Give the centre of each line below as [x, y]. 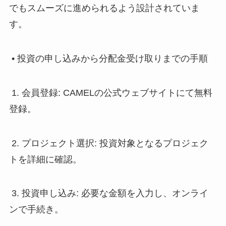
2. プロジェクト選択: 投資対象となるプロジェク [108, 143]
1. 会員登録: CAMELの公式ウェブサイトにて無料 [110, 93]
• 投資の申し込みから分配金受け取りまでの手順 [108, 58]
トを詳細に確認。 [45, 159]
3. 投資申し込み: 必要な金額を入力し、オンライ [108, 193]
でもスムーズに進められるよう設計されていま [104, 8]
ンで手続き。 [36, 210]
